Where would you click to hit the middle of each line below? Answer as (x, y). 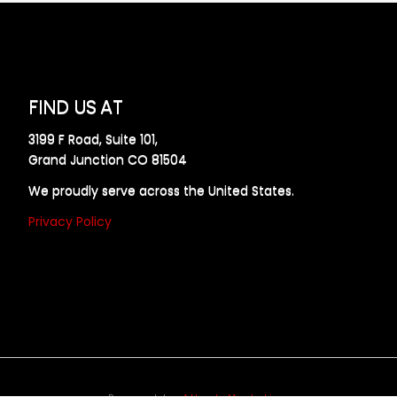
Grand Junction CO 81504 (108, 159)
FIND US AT (75, 107)
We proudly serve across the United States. (162, 190)
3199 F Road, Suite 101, (93, 139)
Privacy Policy (70, 221)
